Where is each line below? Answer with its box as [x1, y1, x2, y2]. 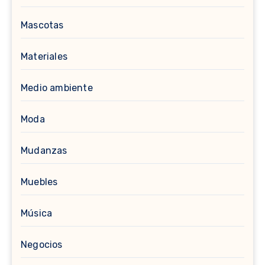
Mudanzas [21, 145, 67, 156]
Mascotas [21, 20, 64, 31]
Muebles [21, 176, 58, 188]
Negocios [21, 239, 63, 250]
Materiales [21, 51, 67, 62]
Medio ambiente [21, 82, 93, 93]
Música [21, 208, 53, 219]
